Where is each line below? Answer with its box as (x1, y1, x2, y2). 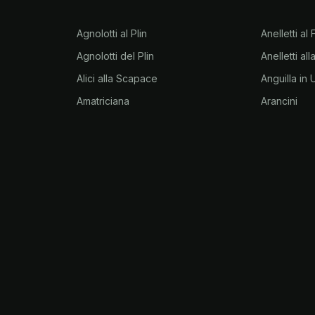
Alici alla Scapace (76, 72, 157, 84)
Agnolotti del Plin (76, 50, 154, 62)
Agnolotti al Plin (76, 27, 147, 39)
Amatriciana (76, 95, 129, 107)
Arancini (261, 95, 298, 107)
